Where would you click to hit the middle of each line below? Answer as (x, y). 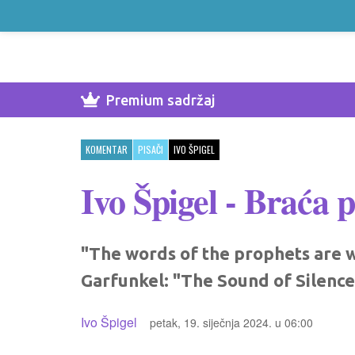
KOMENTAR (107, 149)
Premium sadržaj (161, 100)
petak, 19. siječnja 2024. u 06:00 (231, 323)
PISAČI (151, 149)
